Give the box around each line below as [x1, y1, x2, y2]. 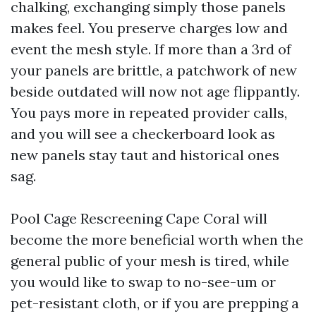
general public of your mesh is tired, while [11, 252, 289, 269]
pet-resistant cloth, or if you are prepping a [11, 294, 299, 312]
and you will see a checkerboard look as [11, 125, 275, 142]
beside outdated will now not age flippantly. [11, 83, 300, 100]
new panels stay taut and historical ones [11, 146, 279, 164]
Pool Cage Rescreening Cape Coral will [11, 209, 267, 227]
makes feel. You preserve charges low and [11, 19, 288, 37]
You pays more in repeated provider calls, [11, 104, 287, 121]
